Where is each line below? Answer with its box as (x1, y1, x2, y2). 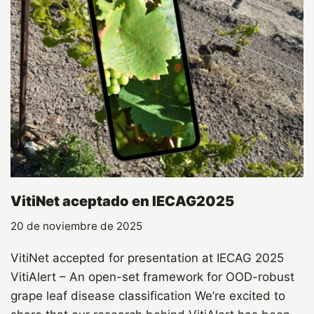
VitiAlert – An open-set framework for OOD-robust (11, 270, 294, 285)
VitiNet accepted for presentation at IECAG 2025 (11, 251, 284, 266)
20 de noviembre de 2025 (11, 219, 142, 233)
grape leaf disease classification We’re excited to (11, 289, 285, 303)
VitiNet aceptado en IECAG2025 (11, 193, 234, 210)
